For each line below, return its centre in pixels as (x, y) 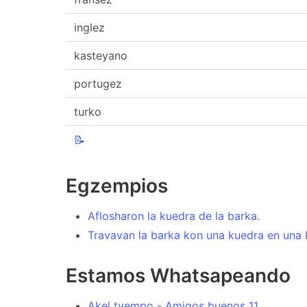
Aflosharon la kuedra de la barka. (174, 216)
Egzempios (117, 185)
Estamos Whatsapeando (178, 275)
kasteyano (101, 56)
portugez (98, 84)
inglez (89, 27)
